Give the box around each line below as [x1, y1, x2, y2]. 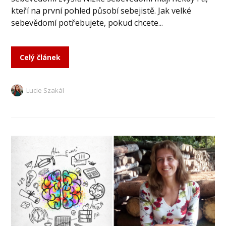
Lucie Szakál [26, 85, 65, 95]
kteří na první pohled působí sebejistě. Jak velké [11, 5, 192, 16]
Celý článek [20, 52, 61, 62]
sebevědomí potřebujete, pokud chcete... [11, 17, 163, 28]
